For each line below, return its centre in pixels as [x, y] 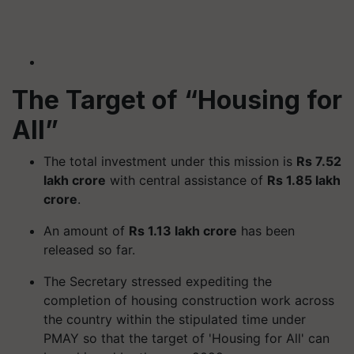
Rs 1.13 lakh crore [183, 230]
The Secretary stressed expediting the [158, 281]
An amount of [86, 230]
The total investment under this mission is [170, 161]
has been [266, 230]
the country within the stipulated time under [175, 319]
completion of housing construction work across [189, 300]
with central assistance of [186, 180]
